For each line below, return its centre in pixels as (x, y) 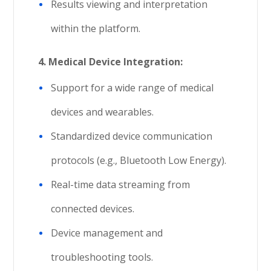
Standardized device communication (132, 136)
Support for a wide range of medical (132, 88)
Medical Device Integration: (116, 62)
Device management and (107, 233)
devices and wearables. (103, 112)
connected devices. (93, 209)
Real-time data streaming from (121, 184)
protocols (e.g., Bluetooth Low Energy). (139, 160)
